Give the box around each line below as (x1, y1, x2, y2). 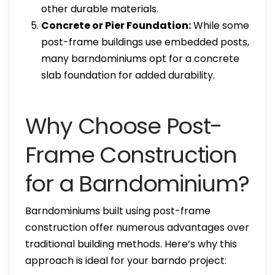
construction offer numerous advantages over (25, 220, 249, 234)
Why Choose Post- (25, 110, 222, 142)
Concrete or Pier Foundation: (41, 18, 192, 33)
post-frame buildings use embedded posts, (41, 34, 250, 49)
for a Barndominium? (25, 168, 249, 199)
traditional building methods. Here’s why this (25, 236, 237, 251)
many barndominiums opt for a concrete (41, 51, 240, 66)
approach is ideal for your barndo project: (25, 253, 227, 268)
